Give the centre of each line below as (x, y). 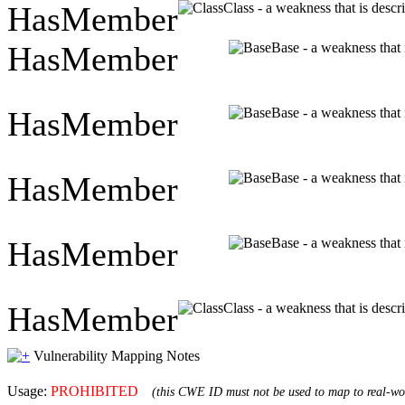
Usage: (29, 391)
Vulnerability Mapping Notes (117, 355)
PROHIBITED (94, 391)
